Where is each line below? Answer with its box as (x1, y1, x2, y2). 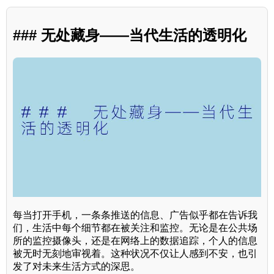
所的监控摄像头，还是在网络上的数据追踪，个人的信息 (13, 235, 257, 246)
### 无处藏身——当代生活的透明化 (13, 27, 246, 44)
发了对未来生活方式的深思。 (13, 261, 140, 272)
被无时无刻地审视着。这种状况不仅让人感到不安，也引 (13, 248, 257, 259)
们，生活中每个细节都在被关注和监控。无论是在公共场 (13, 222, 257, 233)
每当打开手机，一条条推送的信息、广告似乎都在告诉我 (13, 209, 257, 220)
